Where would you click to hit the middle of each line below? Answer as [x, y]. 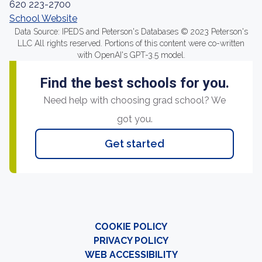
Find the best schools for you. [135, 83]
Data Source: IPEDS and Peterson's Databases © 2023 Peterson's [131, 32]
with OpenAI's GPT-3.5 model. [131, 55]
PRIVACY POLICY [131, 241]
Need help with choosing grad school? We [135, 100]
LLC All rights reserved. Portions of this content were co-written [131, 43]
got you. [135, 119]
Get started [135, 144]
